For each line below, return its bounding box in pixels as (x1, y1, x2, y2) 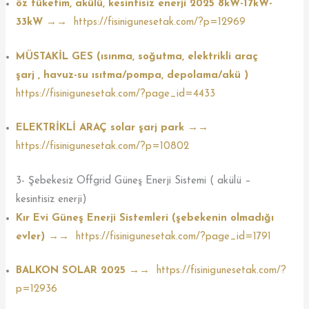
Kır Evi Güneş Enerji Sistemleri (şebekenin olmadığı (16, 212, 275, 223)
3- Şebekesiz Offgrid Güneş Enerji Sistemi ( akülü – (16, 175, 252, 186)
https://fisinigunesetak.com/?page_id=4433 (16, 88, 216, 99)
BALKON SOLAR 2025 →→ (16, 266, 154, 277)
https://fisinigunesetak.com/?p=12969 (74, 17, 246, 28)
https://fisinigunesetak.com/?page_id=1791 (76, 231, 272, 242)
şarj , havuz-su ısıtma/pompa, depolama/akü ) (16, 70, 249, 81)
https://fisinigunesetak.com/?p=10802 (16, 141, 190, 152)
